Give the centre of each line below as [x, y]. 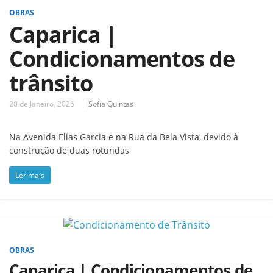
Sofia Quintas [111, 104]
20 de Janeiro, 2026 [42, 104]
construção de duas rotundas [69, 150]
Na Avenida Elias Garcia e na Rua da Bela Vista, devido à [124, 136]
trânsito [51, 83]
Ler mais [30, 175]
